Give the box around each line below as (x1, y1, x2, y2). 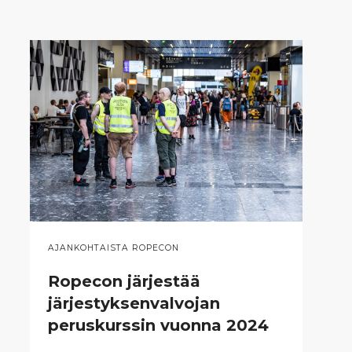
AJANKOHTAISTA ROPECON (47, 243, 179, 254)
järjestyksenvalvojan (47, 294, 220, 313)
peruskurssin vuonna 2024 (47, 316, 269, 335)
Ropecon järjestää (47, 272, 200, 291)
